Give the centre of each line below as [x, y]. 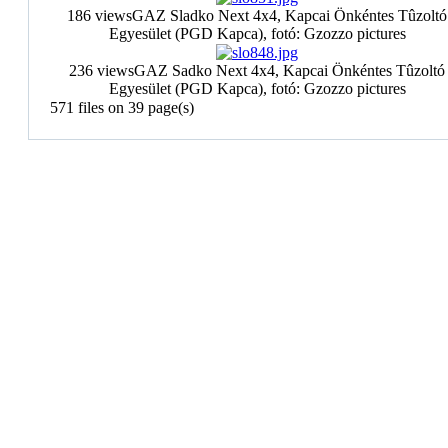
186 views [99, 15]
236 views [101, 70]
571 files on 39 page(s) [122, 107]
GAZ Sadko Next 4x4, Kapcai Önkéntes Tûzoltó [289, 70]
